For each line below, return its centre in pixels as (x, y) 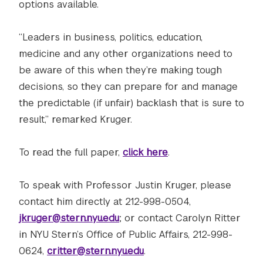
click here (145, 152)
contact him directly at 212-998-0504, (105, 202)
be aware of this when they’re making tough (120, 70)
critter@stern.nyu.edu (95, 251)
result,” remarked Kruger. (75, 119)
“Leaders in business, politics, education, (111, 37)
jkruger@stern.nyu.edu (69, 218)
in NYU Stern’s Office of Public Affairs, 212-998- (126, 235)
